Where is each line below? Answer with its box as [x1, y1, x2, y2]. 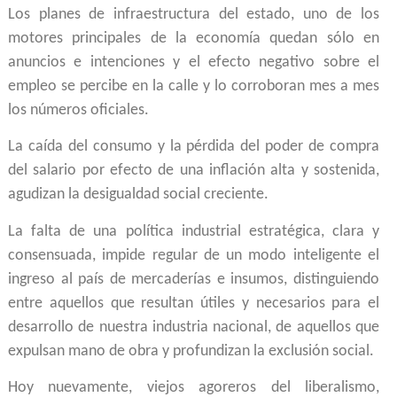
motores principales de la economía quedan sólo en [8, 29, 379, 47]
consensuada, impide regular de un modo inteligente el [8, 246, 379, 264]
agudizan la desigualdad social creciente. [8, 186, 269, 204]
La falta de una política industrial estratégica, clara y [8, 222, 379, 240]
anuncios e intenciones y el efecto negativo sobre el [8, 53, 379, 71]
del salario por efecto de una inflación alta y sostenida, [8, 162, 379, 180]
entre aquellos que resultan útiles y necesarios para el [8, 294, 379, 312]
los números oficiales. [8, 101, 149, 119]
